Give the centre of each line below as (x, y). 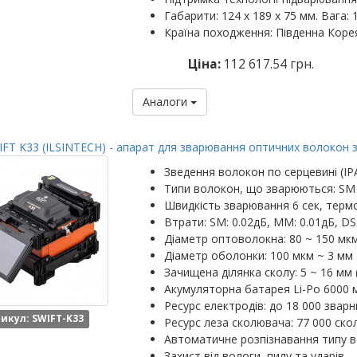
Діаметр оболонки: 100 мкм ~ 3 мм (258, 255)
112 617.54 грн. (269, 64)
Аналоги (166, 102)
